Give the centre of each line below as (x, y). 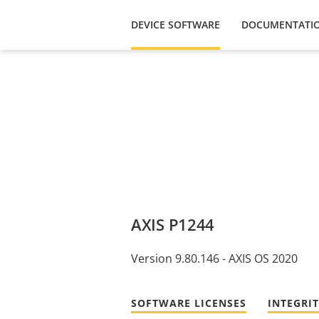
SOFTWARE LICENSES (189, 303)
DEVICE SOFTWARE (176, 25)
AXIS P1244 (173, 224)
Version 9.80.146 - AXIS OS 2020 (214, 258)
